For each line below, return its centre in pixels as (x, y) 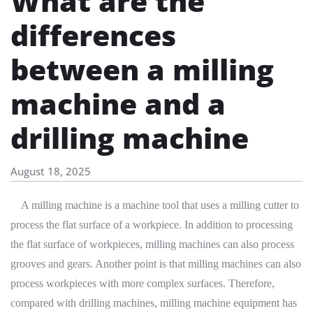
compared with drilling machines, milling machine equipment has (154, 303)
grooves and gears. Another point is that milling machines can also (156, 264)
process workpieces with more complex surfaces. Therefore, (143, 284)
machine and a (118, 104)
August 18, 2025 (51, 172)
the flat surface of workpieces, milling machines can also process (152, 245)
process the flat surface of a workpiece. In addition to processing (152, 225)
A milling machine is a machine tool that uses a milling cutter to (155, 205)
